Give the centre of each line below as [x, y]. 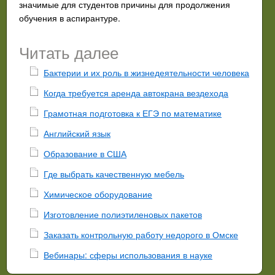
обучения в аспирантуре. [70, 17]
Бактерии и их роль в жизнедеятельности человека [146, 72]
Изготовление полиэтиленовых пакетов [123, 214]
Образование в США [85, 153]
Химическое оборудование [98, 194]
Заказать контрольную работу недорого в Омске [141, 234]
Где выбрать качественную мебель [114, 173]
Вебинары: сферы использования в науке [128, 254]
